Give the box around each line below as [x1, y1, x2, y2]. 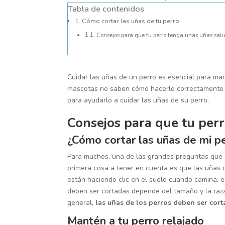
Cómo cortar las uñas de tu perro [81, 16, 179, 25]
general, [67, 198, 96, 208]
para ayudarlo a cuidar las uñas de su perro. [67, 95, 209, 105]
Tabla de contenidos [68, 3, 145, 15]
